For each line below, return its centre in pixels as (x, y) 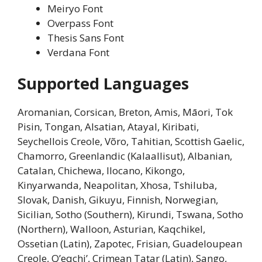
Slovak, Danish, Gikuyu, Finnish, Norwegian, (118, 200)
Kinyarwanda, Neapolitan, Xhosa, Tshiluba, (117, 185)
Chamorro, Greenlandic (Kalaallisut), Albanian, (125, 156)
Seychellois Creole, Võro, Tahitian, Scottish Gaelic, (131, 142)
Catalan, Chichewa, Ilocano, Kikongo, (101, 171)
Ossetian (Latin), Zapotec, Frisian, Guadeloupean (130, 244)
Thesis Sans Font (86, 37)
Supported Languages (103, 84)
